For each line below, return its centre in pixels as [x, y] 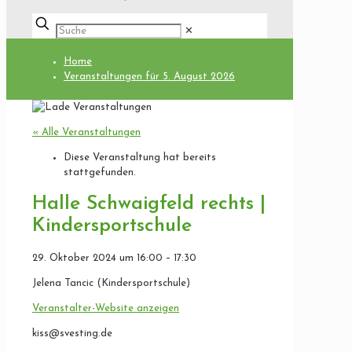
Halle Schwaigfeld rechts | [149, 203]
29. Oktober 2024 [76, 258]
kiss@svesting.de [72, 333]
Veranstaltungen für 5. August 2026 [149, 77]
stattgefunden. [100, 172]
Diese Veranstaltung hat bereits [140, 158]
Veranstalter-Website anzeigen [106, 308]
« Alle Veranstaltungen [86, 132]
